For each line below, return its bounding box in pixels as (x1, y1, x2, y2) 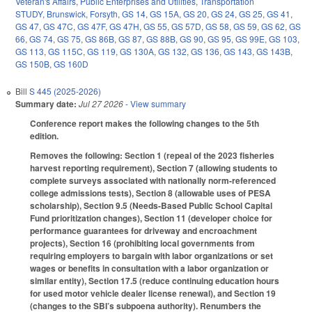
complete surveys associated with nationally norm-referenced (30, 174, 276, 187)
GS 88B (146, 32, 175, 45)
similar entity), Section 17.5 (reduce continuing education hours (30, 274, 279, 288)
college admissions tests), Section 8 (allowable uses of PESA (30, 187, 271, 200)
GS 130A (120, 45, 154, 57)
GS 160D (54, 57, 88, 70)
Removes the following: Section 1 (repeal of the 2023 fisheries (30, 149, 274, 162)
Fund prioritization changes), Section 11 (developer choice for (30, 212, 272, 225)
